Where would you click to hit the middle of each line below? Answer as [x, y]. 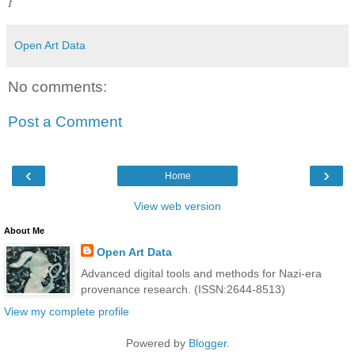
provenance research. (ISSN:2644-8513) [183, 290]
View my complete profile [67, 311]
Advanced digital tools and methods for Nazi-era [201, 274]
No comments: [57, 87]
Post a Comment [65, 121]
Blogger [207, 343]
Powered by [157, 343]
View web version [177, 206]
